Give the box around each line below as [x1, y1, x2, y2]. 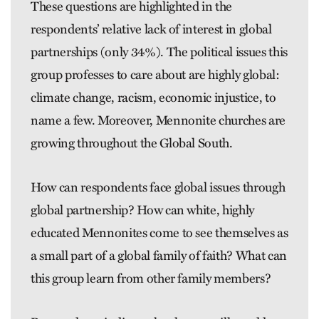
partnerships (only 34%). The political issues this [31, 44, 288, 61]
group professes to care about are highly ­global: [31, 67, 280, 83]
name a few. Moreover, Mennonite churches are [31, 113, 286, 129]
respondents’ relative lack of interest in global [31, 21, 272, 38]
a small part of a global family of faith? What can [31, 248, 288, 264]
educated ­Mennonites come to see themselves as [31, 225, 288, 241]
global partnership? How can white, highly [31, 202, 255, 219]
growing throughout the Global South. [31, 135, 233, 152]
